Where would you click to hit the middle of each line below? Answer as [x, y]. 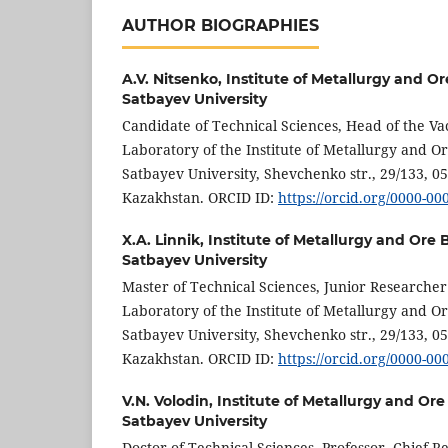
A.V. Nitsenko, [174, 79]
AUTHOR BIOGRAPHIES [220, 26]
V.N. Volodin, [169, 401]
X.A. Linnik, [165, 240]
